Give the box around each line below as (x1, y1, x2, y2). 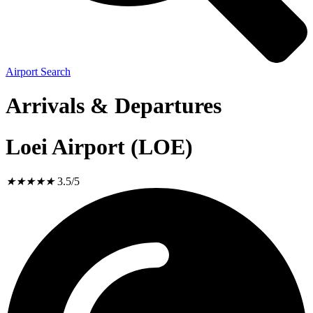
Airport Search (6, 66, 71, 78)
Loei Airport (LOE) (6, 133, 193, 159)
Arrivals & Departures (6, 93, 221, 119)
